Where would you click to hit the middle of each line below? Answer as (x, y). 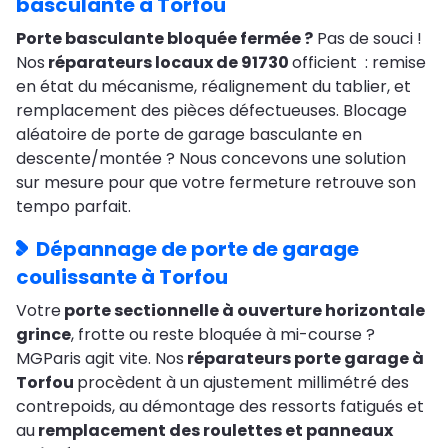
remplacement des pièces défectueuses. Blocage (211, 110)
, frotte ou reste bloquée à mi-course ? (223, 334)
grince (43, 334)
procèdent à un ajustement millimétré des (243, 382)
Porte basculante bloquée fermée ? (164, 38)
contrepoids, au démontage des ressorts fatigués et (220, 406)
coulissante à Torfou (122, 276)
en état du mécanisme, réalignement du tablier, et (213, 86)
